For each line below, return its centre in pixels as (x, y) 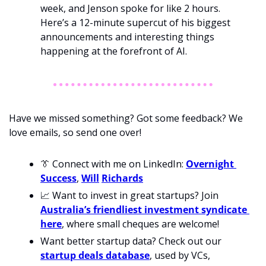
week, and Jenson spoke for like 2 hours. (130, 9)
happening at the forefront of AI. (115, 51)
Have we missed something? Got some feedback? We (126, 118)
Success (58, 178)
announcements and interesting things (127, 37)
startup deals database (95, 256)
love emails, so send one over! (75, 133)
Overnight (210, 164)
